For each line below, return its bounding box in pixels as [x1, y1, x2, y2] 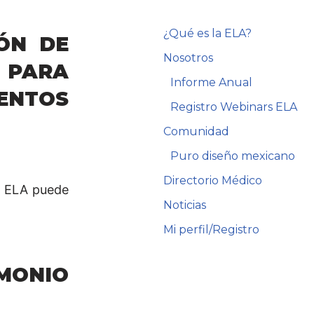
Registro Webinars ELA [170, 100, 298, 114]
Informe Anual [170, 75, 253, 89]
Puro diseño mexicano [170, 149, 296, 163]
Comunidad [163, 124, 230, 138]
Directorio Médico [163, 173, 263, 187]
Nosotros [163, 50, 214, 64]
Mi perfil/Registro [163, 222, 260, 236]
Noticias [163, 198, 207, 212]
